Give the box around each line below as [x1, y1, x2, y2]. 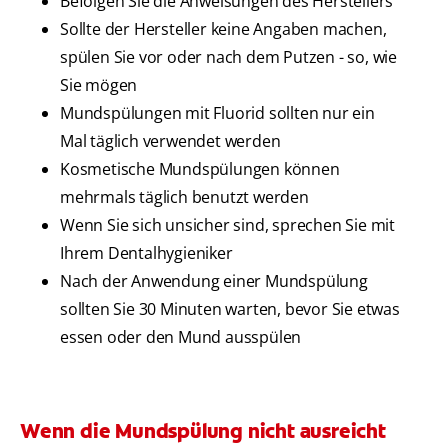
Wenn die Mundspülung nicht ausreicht [20, 418, 386, 445]
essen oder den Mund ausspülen [60, 326, 302, 349]
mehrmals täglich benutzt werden [60, 186, 309, 209]
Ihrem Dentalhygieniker [60, 242, 233, 265]
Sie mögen [60, 74, 138, 97]
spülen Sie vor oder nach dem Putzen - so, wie [60, 46, 397, 69]
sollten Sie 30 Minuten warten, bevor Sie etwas [60, 298, 400, 321]
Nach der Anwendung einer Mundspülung [60, 270, 368, 293]
